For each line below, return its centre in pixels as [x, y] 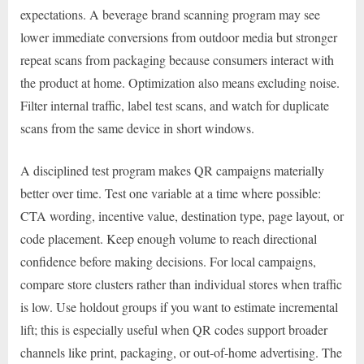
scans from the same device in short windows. [137, 128]
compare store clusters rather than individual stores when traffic [181, 284]
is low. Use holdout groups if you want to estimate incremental [179, 307]
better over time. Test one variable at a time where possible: [171, 193]
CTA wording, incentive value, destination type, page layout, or [182, 216]
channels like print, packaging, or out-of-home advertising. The [181, 353]
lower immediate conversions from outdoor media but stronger [179, 37]
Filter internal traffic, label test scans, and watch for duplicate [175, 106]
